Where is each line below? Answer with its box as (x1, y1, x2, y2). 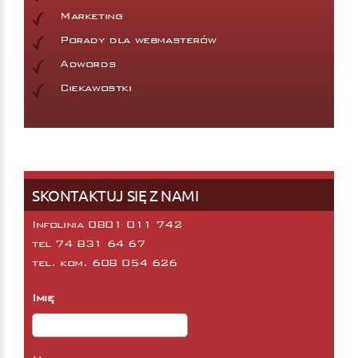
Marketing (60, 9, 123, 22)
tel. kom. (32, 256, 92, 269)
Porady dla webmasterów (60, 33, 217, 46)
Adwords (60, 57, 117, 70)
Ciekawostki (60, 81, 132, 94)
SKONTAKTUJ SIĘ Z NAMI (32, 185, 199, 205)
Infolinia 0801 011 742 (32, 217, 182, 231)
